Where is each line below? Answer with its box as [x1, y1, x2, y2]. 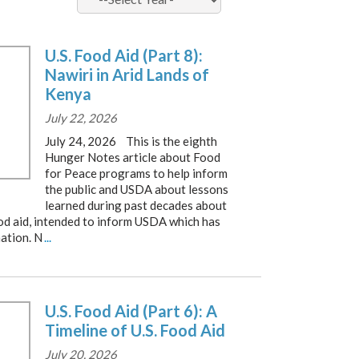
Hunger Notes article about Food [45, 150, 220, 164]
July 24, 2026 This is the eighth [45, 134, 217, 148]
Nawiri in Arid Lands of [45, 65, 209, 84]
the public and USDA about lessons [45, 182, 228, 196]
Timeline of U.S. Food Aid [45, 321, 225, 340]
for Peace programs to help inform [45, 166, 228, 180]
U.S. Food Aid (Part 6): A [45, 301, 217, 321]
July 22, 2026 [45, 111, 117, 125]
